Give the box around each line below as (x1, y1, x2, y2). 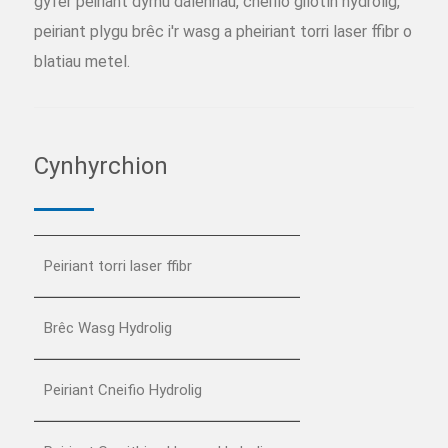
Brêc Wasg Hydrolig (44, 318, 172, 337)
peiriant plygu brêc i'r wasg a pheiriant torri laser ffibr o (34, 21, 412, 41)
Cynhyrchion (34, 151, 168, 180)
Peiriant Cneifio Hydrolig (44, 380, 202, 399)
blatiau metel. (34, 51, 130, 71)
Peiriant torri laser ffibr (44, 256, 192, 275)
